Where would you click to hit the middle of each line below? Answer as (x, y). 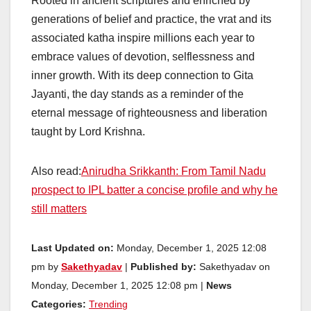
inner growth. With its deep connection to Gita (142, 75)
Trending (108, 304)
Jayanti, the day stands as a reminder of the (137, 94)
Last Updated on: (73, 248)
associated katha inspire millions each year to (143, 37)
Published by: (163, 267)
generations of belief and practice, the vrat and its (151, 19)
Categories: (59, 304)
